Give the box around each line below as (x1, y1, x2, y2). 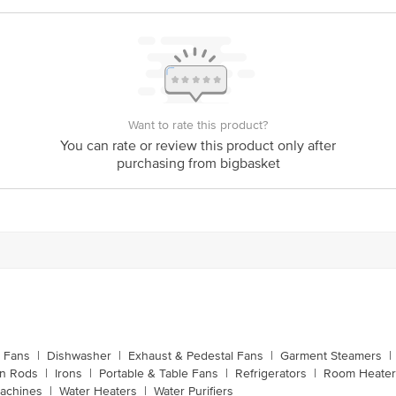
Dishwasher (47, 348, 111, 363)
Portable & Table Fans (99, 366, 218, 381)
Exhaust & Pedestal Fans (128, 348, 263, 363)
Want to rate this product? (128, 118, 268, 133)
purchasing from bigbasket (116, 155, 280, 172)
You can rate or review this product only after (60, 137, 336, 155)
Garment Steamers (280, 348, 382, 363)
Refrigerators (235, 366, 307, 381)
